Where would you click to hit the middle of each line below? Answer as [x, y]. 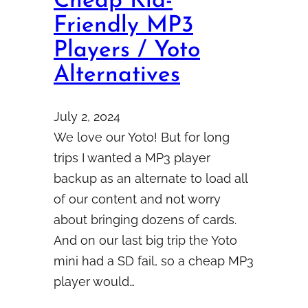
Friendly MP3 [123, 25]
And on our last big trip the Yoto [145, 241]
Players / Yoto [127, 50]
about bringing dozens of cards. [145, 220]
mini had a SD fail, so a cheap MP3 [154, 261]
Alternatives [117, 75]
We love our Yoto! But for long [142, 137]
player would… [94, 282]
